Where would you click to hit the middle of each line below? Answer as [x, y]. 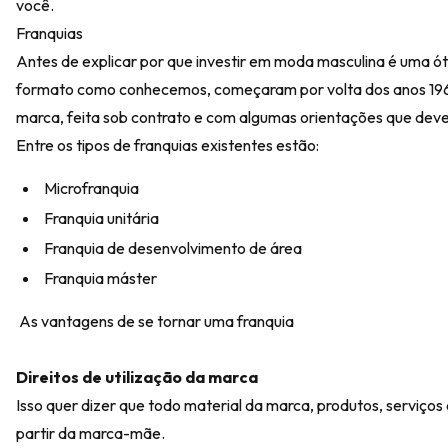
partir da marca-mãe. [90, 433]
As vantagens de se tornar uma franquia [155, 321]
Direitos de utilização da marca [137, 377]
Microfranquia [91, 188]
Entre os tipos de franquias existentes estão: [167, 145]
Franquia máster [100, 278]
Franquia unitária [101, 218]
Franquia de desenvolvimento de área [173, 248]
